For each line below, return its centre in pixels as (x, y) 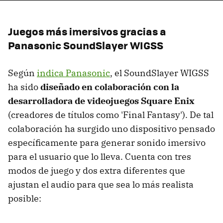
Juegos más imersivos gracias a (87, 31)
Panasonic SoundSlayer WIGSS (86, 45)
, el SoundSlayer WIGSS (160, 73)
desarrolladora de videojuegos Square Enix (101, 101)
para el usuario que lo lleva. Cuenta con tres (100, 156)
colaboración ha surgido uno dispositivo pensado (111, 128)
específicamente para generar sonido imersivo (107, 142)
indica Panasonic (73, 73)
